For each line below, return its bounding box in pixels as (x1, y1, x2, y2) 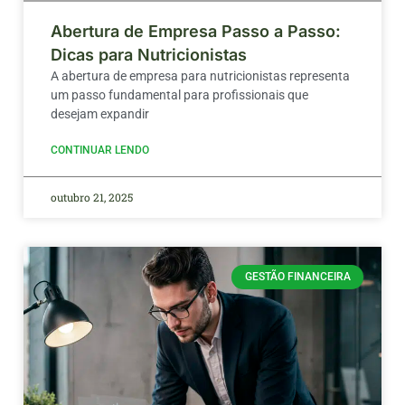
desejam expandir (51, 107, 149, 122)
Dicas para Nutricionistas (51, 45, 247, 65)
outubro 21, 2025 (51, 190, 133, 205)
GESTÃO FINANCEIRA (244, 270, 351, 284)
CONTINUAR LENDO (51, 144, 149, 157)
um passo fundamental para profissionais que (51, 88, 308, 103)
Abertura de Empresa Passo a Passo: (51, 22, 341, 42)
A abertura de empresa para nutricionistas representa (51, 69, 350, 84)
